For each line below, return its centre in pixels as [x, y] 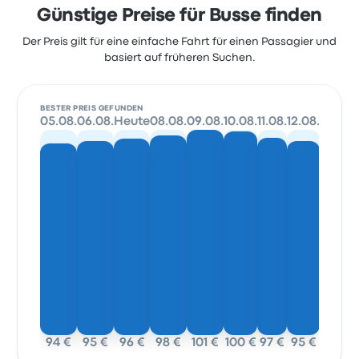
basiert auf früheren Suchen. [179, 58]
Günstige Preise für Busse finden [179, 16]
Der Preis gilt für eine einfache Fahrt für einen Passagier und [179, 42]
